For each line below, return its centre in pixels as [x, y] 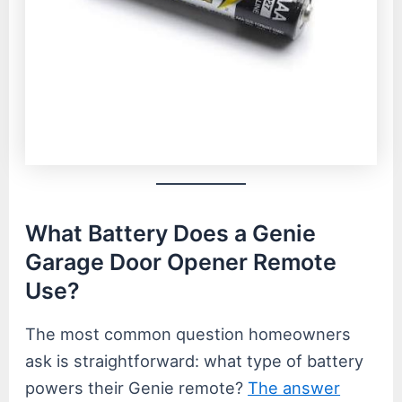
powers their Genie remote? [137, 388]
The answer [294, 388]
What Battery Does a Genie [171, 233]
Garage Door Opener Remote [181, 262]
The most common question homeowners [188, 334]
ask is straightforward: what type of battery [195, 361]
